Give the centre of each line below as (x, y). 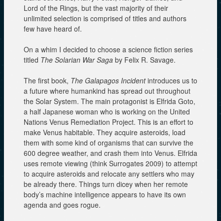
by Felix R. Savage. (144, 59)
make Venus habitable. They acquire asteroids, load (105, 132)
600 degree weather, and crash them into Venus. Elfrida (110, 153)
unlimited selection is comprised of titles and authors (105, 18)
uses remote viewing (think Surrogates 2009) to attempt (110, 163)
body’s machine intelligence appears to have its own (105, 194)
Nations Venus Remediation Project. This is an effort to (109, 122)
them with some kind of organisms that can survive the (109, 142)
